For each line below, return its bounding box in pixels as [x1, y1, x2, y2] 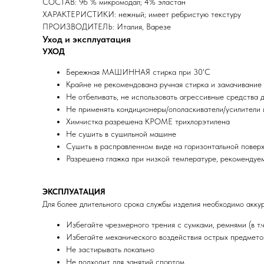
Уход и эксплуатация [42, 34, 131, 45]
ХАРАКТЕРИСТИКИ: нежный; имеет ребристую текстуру [42, 9, 241, 19]
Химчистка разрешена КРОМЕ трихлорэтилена [66, 117, 230, 126]
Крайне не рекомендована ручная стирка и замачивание [66, 80, 262, 89]
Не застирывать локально [66, 245, 154, 254]
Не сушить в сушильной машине [66, 129, 176, 138]
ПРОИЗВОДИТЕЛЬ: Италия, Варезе [42, 22, 171, 31]
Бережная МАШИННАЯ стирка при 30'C [66, 67, 210, 77]
